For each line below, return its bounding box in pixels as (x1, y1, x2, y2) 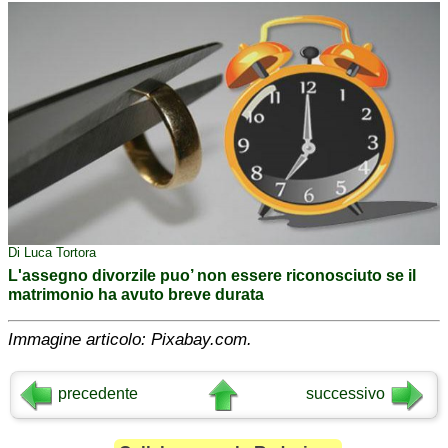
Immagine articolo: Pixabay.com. (8, 330, 252, 350)
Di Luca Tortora (8, 245, 96, 261)
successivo (306, 385, 386, 403)
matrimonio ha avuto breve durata (8, 285, 264, 304)
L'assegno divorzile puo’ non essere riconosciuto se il (8, 266, 416, 285)
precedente (58, 385, 139, 403)
